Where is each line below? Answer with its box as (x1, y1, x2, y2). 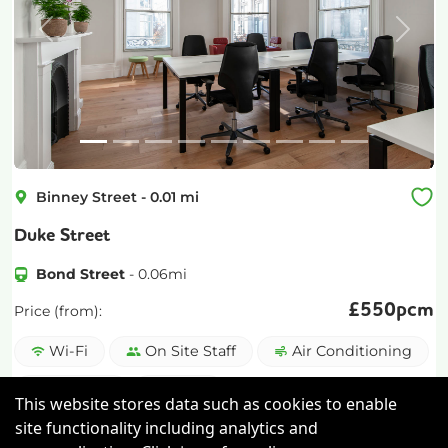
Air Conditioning (292, 342, 413, 361)
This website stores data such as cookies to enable (15, 392, 397, 415)
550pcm (360, 301, 434, 322)
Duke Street (14, 227, 110, 246)
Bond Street (36, 265, 126, 284)
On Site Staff (144, 342, 236, 361)
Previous (44, 29, 113, 49)
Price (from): (14, 301, 102, 320)
